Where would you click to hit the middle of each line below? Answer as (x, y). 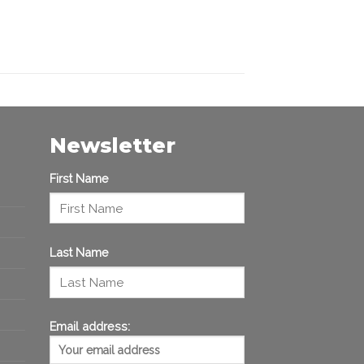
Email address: (90, 327)
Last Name (79, 252)
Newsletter (113, 145)
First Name (79, 178)
